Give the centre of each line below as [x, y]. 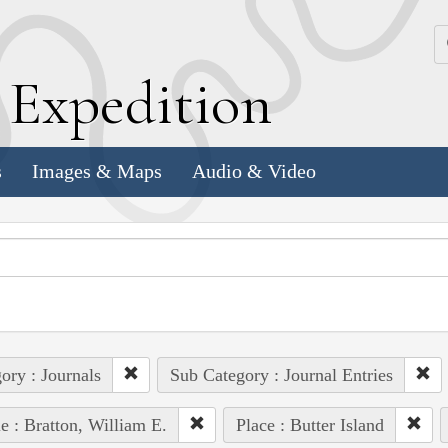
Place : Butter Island [309, 424]
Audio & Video [254, 171]
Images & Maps [97, 171]
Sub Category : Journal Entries [281, 374]
